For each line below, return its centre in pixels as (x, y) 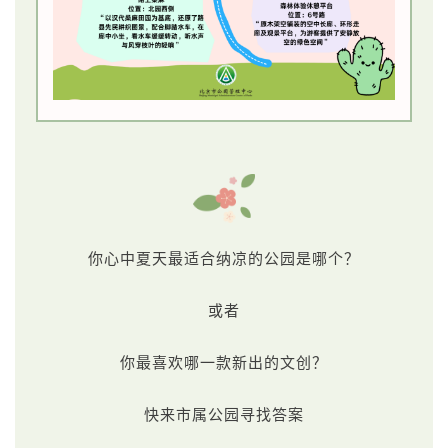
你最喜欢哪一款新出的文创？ (224, 363)
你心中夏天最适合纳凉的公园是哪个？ (224, 259)
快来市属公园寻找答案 (224, 415)
